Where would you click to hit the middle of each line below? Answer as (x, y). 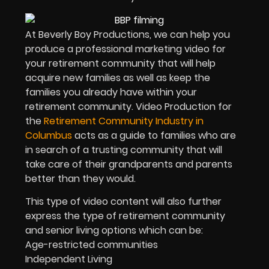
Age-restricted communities (92, 245)
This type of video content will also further (123, 202)
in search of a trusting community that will (124, 150)
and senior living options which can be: (114, 231)
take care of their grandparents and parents (129, 165)
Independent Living (69, 259)
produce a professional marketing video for (125, 49)
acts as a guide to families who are (154, 136)
